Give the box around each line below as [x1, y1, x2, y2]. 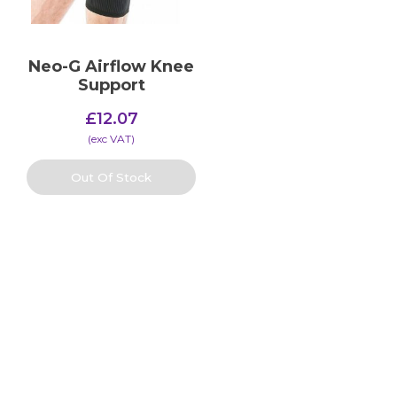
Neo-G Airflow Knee [28, 57, 195, 77]
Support [77, 75, 145, 96]
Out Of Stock [71, 169, 152, 184]
